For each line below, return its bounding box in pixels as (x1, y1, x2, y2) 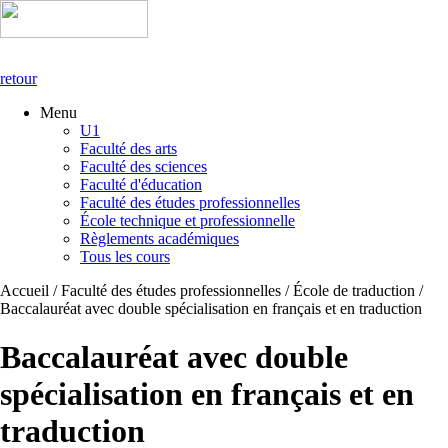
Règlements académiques (80, 230, 239, 247)
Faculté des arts (80, 140, 177, 157)
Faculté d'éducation (80, 176, 202, 193)
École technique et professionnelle (80, 212, 295, 229)
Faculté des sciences (80, 158, 207, 175)
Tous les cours (80, 248, 170, 265)
